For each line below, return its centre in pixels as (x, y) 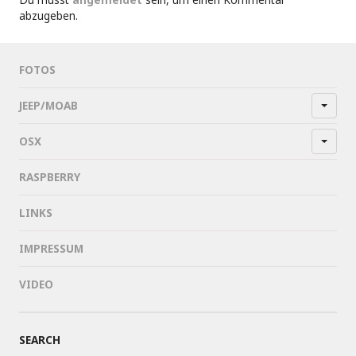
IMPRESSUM (51, 248)
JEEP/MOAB (48, 105)
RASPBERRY (50, 177)
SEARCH (40, 340)
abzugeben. (48, 15)
